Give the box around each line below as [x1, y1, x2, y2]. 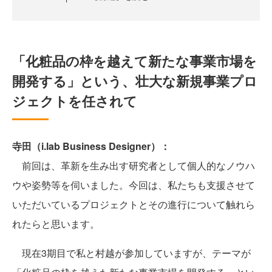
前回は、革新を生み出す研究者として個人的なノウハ [12, 158, 255, 172]
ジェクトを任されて [12, 91, 137, 110]
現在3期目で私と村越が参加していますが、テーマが [12, 246, 251, 260]
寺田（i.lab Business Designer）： [12, 139, 170, 153]
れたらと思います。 [12, 217, 100, 231]
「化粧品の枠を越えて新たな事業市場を [12, 51, 257, 70]
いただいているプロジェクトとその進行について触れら [12, 197, 255, 211]
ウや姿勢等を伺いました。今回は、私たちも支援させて [12, 178, 255, 192]
